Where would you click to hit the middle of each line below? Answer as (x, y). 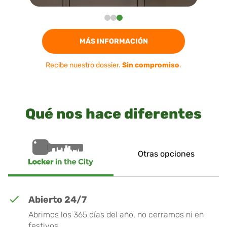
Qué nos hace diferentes (113, 113)
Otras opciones (166, 154)
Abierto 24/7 (58, 199)
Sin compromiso (151, 65)
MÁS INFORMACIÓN (113, 41)
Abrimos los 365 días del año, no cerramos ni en (116, 215)
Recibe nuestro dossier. (84, 65)
